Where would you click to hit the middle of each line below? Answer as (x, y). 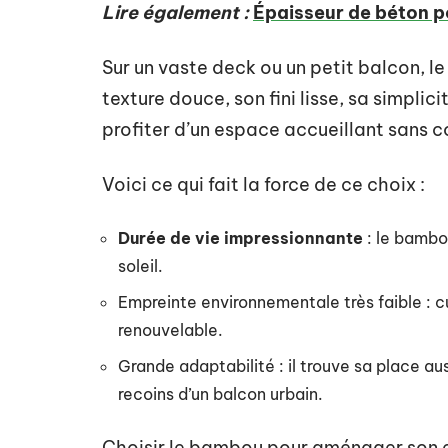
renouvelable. (170, 330)
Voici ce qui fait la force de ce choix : (263, 184)
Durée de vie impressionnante (240, 238)
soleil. (140, 266)
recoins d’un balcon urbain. (220, 394)
